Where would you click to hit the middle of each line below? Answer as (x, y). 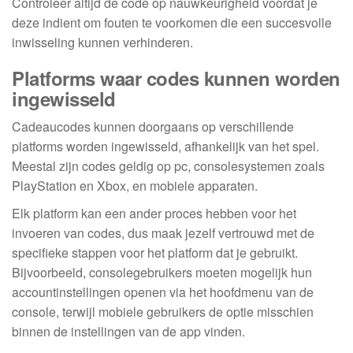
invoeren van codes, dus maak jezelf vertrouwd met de (163, 233)
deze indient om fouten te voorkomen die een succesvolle (172, 23)
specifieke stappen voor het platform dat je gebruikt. (155, 253)
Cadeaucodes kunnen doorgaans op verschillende (153, 127)
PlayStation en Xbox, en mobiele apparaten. (135, 186)
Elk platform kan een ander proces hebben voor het (154, 214)
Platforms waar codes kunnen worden (176, 78)
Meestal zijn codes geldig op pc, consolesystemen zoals (168, 166)
